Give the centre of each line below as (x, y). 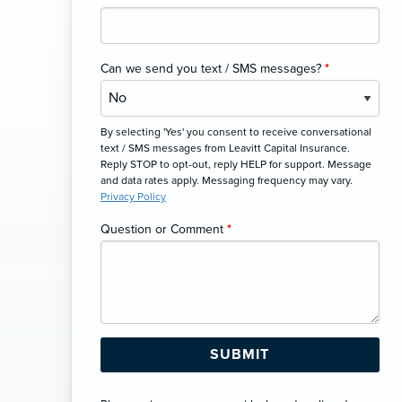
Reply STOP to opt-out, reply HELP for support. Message (236, 164)
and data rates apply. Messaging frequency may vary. (227, 180)
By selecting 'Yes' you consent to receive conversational (236, 131)
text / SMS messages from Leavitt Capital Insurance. (225, 148)
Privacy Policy (133, 196)
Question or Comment (164, 229)
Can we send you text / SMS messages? (213, 69)
